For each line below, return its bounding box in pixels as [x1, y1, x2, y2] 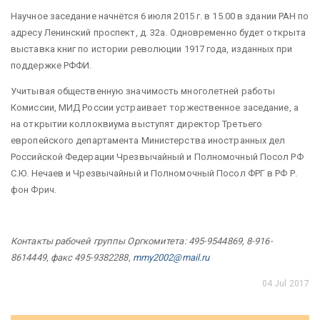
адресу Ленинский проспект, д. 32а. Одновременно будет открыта [11, 27, 306, 38]
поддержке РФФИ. [11, 60, 92, 71]
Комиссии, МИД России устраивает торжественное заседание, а [11, 102, 299, 113]
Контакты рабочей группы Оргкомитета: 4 [11, 236, 194, 246]
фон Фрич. [11, 184, 56, 195]
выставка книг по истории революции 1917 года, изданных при [11, 44, 292, 54]
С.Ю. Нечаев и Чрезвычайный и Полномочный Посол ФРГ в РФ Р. [11, 168, 297, 179]
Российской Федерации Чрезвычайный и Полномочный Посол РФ [11, 151, 304, 162]
